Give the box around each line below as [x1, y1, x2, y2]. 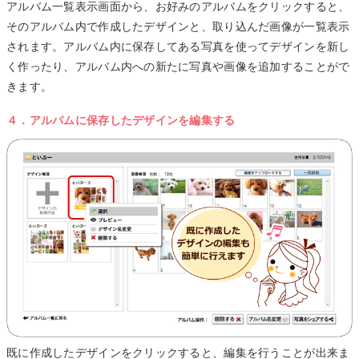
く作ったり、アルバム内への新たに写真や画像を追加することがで [6, 59, 350, 73]
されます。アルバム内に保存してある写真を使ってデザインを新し [6, 39, 350, 53]
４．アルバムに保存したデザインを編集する [6, 113, 236, 127]
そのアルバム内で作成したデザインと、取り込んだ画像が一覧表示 [6, 19, 350, 33]
